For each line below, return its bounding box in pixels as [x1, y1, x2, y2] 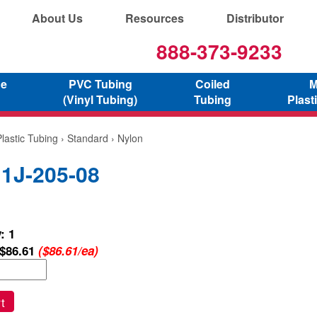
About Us [32, 10, 83, 26]
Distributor [226, 10, 284, 26]
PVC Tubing [68, 75, 132, 92]
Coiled [195, 75, 230, 92]
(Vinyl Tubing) [63, 91, 138, 108]
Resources [125, 10, 184, 26]
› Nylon [108, 130, 143, 145]
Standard [67, 130, 108, 145]
